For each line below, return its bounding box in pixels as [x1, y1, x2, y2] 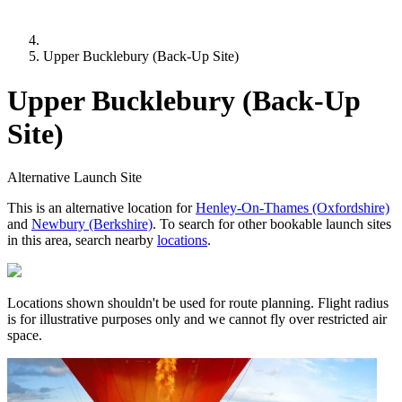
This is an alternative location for [7, 199, 196, 215]
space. [7, 327, 42, 343]
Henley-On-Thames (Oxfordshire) [196, 199, 389, 215]
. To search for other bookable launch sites [153, 215, 391, 232]
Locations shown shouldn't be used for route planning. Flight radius [7, 294, 389, 310]
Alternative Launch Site [7, 169, 142, 185]
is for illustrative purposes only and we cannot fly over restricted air [7, 310, 387, 327]
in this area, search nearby [7, 232, 157, 248]
